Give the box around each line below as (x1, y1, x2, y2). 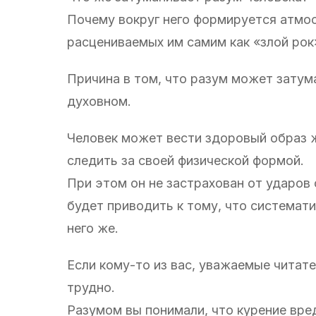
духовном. (67, 93, 131, 109)
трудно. (67, 279, 115, 295)
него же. (67, 220, 119, 236)
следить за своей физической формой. (67, 152, 304, 168)
